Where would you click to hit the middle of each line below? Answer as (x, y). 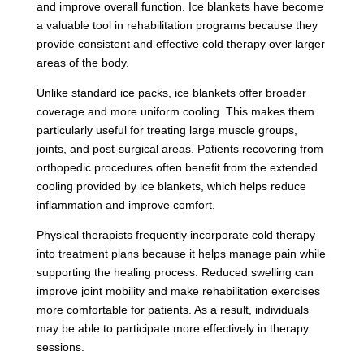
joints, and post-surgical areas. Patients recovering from (180, 148)
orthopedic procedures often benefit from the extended (177, 167)
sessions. (60, 347)
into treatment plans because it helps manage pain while (181, 253)
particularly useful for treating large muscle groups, (167, 130)
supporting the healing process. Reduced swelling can (175, 272)
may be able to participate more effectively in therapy (172, 328)
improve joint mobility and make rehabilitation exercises (178, 290)
